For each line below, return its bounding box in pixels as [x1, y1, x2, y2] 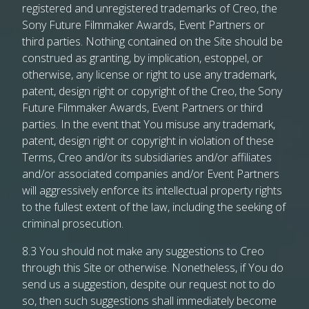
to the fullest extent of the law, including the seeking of [22, 199, 286, 215]
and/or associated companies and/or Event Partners [22, 166, 279, 181]
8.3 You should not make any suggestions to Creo [22, 243, 264, 259]
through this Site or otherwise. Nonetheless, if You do [22, 260, 283, 275]
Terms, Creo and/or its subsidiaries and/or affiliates [22, 150, 272, 165]
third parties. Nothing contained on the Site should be [22, 34, 283, 49]
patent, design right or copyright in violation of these [22, 133, 274, 148]
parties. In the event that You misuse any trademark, [22, 117, 275, 132]
